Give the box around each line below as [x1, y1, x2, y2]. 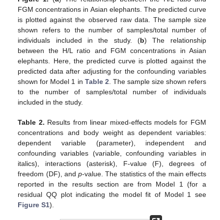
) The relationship [144, 36, 206, 45]
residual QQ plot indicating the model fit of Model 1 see [18, 191, 206, 199]
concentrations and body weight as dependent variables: [18, 129, 206, 137]
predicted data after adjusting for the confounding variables [18, 67, 206, 76]
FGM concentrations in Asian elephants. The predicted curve [18, 5, 206, 14]
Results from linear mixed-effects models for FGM [44, 118, 206, 127]
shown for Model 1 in [18, 78, 85, 86]
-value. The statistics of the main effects [82, 170, 206, 178]
